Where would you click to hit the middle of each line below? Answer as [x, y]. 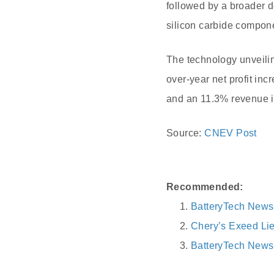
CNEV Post [231, 133]
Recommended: [205, 187]
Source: [186, 133]
